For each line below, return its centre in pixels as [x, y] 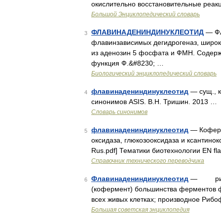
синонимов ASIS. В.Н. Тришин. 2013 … [154, 102]
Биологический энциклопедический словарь [154, 74]
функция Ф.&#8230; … [128, 63]
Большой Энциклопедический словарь [146, 14]
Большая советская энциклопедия [140, 210]
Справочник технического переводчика [148, 161]
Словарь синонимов [119, 112]
